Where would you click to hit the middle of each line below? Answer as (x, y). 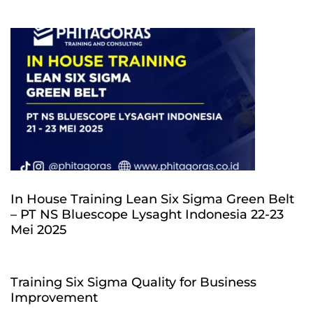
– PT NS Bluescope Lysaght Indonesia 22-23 (147, 214)
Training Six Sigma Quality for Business (133, 282)
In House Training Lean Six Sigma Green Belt (152, 199)
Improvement (54, 298)
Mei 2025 (38, 230)
